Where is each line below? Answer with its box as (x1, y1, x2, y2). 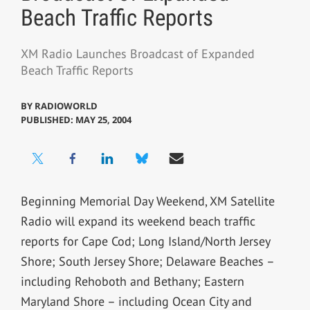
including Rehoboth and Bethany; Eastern (20, 273, 244, 289)
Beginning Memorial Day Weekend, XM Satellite (20, 192, 275, 209)
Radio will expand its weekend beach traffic (20, 212, 255, 229)
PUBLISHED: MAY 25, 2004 (20, 113, 131, 126)
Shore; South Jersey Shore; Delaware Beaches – (20, 253, 274, 269)
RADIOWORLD (34, 99, 98, 112)
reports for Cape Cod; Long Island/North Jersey (20, 232, 270, 249)
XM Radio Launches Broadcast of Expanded (20, 46, 255, 62)
